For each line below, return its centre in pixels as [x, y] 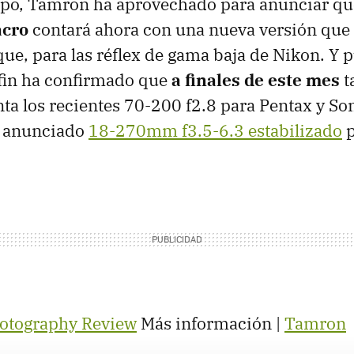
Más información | [211, 323]
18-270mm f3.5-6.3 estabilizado [215, 130]
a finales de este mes [256, 80]
